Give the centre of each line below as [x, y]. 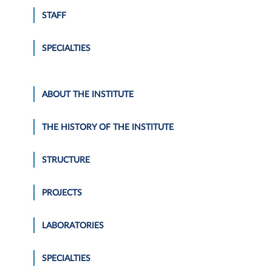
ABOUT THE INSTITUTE [88, 94]
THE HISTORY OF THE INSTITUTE [108, 127]
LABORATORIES [73, 226]
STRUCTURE [66, 160]
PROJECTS [62, 193]
